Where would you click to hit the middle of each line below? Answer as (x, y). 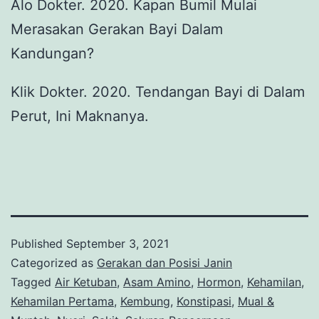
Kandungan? (52, 53)
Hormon (219, 282)
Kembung (145, 301)
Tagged (33, 282)
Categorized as (54, 262)
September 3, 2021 (117, 243)
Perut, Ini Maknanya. (80, 116)
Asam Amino (157, 282)
